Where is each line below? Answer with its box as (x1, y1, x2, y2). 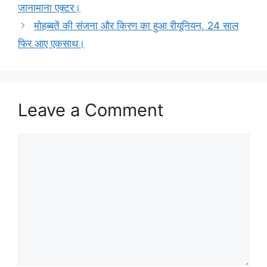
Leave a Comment (18, 99, 164, 120)
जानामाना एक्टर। (18, 1, 80, 14)
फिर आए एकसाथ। (18, 37, 85, 49)
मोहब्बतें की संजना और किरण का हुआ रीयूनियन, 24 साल (34, 19, 239, 32)
